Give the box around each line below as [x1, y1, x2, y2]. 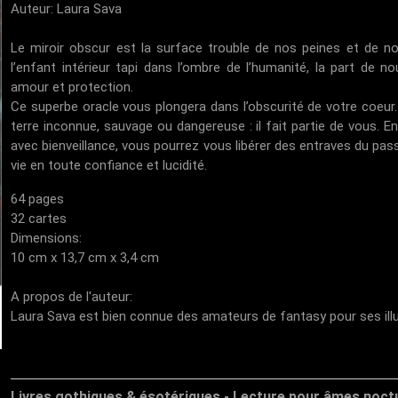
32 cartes [11, 211, 68, 227]
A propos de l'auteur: [11, 289, 133, 305]
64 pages [11, 191, 65, 207]
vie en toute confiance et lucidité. [11, 157, 208, 173]
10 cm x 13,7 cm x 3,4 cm [11, 250, 160, 266]
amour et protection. [11, 79, 134, 95]
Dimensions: [11, 230, 83, 246]
